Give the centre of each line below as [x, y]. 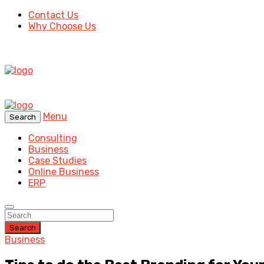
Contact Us [53, 15]
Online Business [64, 172]
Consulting [53, 138]
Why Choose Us [62, 26]
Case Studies [57, 161]
